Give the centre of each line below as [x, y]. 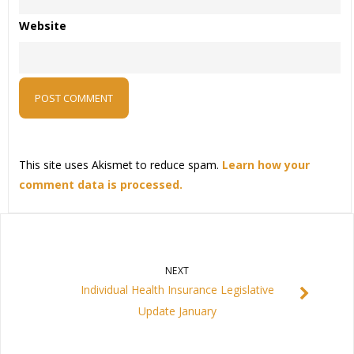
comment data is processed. [100, 185]
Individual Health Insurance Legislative [177, 289]
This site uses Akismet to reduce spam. [120, 165]
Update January [177, 311]
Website [42, 26]
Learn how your [265, 165]
